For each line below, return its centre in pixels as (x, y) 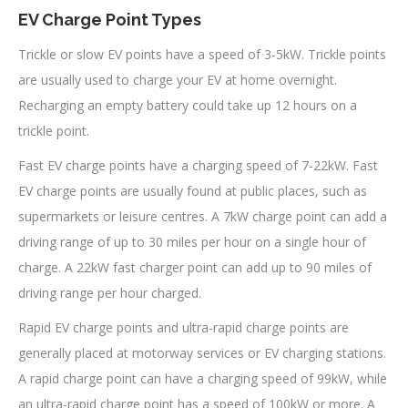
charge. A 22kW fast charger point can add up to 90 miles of (195, 268)
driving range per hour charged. (110, 293)
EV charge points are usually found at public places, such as (193, 191)
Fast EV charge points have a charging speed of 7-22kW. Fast (198, 166)
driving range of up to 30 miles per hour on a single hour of (192, 242)
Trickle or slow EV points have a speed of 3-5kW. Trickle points (202, 55)
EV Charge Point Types (110, 20)
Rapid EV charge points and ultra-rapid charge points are (184, 328)
